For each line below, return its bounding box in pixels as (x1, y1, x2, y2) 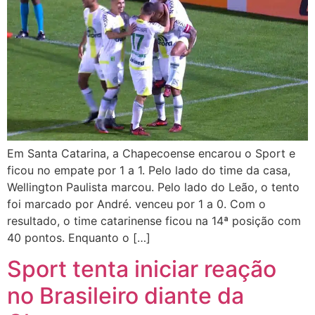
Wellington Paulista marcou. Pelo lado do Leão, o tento (7, 179, 300, 194)
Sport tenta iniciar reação (7, 255, 276, 283)
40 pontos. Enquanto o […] (7, 230, 150, 245)
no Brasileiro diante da (7, 281, 244, 309)
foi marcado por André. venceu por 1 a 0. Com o (7, 196, 266, 211)
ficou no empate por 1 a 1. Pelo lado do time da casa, (7, 162, 290, 177)
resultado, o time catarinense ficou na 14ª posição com (7, 213, 301, 228)
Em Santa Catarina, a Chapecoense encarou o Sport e (7, 146, 295, 160)
